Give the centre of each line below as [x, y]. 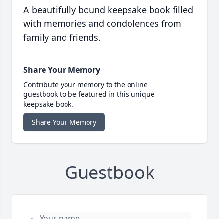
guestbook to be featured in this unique [89, 94]
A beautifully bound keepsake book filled [108, 10]
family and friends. [62, 37]
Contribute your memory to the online [86, 85]
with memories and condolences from [102, 24]
